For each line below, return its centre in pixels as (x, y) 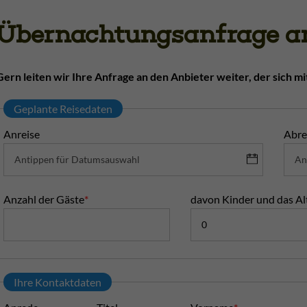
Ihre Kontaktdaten (58, 282)
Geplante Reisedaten (63, 108)
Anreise (22, 134)
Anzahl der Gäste (44, 199)
